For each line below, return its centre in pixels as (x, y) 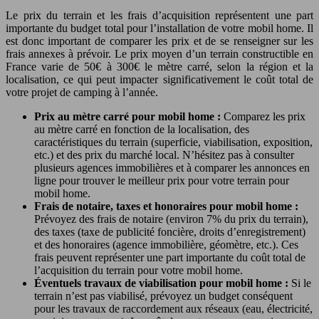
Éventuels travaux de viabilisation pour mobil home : (163, 283)
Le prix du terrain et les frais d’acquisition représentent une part (159, 16)
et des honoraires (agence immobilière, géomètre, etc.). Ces (166, 245)
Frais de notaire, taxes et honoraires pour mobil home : (166, 206)
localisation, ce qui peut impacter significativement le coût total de (159, 80)
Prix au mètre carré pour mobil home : (129, 117)
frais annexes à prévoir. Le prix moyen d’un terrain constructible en (159, 54)
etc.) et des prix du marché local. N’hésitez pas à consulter (164, 155)
